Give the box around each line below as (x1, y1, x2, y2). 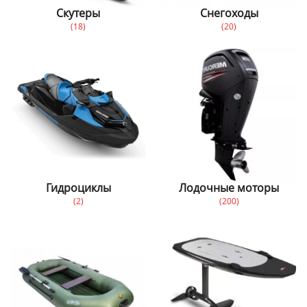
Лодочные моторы (179, 180, 279, 195)
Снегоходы (199, 5, 258, 21)
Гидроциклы (45, 180, 111, 195)
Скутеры (56, 5, 100, 21)
